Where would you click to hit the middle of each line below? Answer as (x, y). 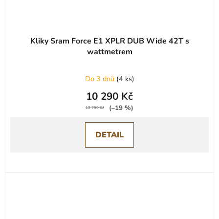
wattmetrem (109, 52)
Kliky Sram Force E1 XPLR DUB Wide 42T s (109, 41)
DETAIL (109, 135)
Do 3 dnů (100, 78)
